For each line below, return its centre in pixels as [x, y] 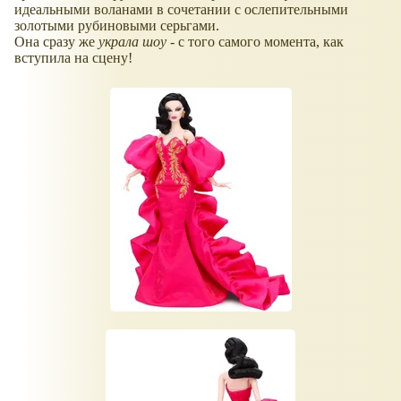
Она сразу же [56, 42]
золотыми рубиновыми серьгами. [117, 26]
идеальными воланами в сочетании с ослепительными [181, 10]
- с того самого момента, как [255, 42]
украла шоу [132, 42]
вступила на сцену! [73, 58]
